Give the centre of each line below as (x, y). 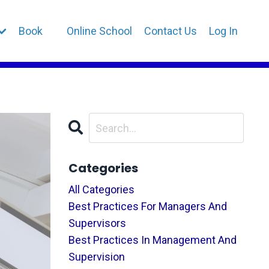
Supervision (96, 257)
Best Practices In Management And (152, 240)
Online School (99, 31)
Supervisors (97, 223)
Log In (223, 31)
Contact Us (171, 31)
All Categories (101, 189)
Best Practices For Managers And (147, 206)
